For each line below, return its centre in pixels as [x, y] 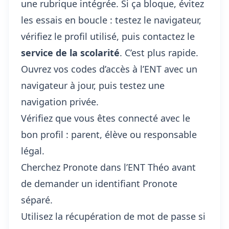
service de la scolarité [70, 53]
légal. [33, 151]
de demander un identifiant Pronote [99, 184]
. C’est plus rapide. [159, 53]
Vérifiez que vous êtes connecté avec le [106, 118]
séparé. [37, 200]
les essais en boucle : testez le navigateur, [111, 20]
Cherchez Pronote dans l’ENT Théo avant [108, 167]
